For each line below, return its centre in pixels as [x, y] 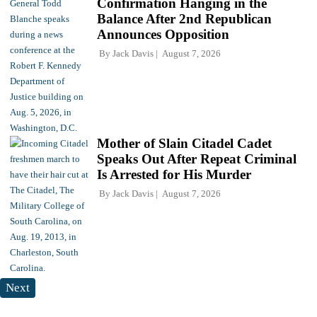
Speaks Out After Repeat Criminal [197, 159]
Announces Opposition [163, 35]
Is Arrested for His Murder [174, 175]
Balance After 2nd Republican [184, 19]
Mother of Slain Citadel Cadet [184, 144]
